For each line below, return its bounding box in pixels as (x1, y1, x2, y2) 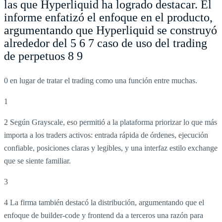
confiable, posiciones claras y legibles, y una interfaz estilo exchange (4, 143, 218, 152)
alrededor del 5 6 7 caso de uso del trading (4, 36, 207, 50)
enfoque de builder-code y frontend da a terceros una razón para (4, 211, 203, 220)
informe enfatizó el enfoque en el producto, (4, 10, 213, 24)
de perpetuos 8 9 (4, 49, 83, 62)
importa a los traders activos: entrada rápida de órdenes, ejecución (4, 130, 208, 139)
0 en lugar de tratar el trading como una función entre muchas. (4, 76, 197, 85)
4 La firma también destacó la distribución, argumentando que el (4, 198, 204, 207)
